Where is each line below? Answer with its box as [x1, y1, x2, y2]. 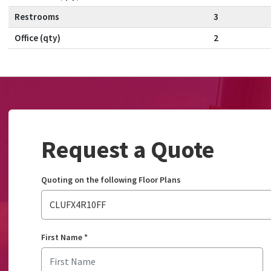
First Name [41, 232, 82, 243]
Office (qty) [14, 32, 60, 44]
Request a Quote [41, 134, 214, 165]
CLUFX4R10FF [50, 198, 106, 211]
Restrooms [14, 11, 59, 23]
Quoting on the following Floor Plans [41, 174, 181, 186]
